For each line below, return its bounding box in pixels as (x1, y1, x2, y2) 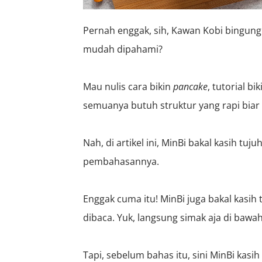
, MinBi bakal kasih (157, 136, 239, 149)
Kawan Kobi (171, 23, 223, 37)
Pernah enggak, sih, (83, 23, 171, 37)
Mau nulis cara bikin (83, 80, 173, 93)
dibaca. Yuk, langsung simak (83, 211, 208, 224)
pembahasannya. (83, 154, 161, 168)
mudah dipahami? (83, 42, 165, 56)
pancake (173, 80, 208, 93)
